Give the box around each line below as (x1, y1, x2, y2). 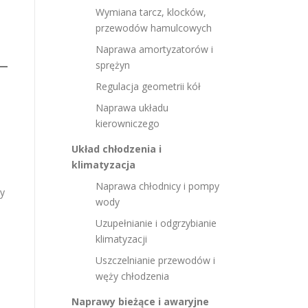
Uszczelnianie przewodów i (96, 254, 215, 267)
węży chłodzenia (96, 269, 169, 283)
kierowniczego (96, 117, 159, 130)
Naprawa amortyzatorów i (96, 43, 213, 56)
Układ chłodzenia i (71, 142, 162, 155)
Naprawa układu (96, 101, 168, 114)
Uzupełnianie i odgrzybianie (96, 217, 217, 230)
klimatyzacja (71, 158, 135, 171)
